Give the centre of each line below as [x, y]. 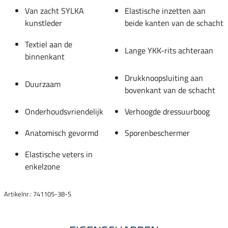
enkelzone [42, 166]
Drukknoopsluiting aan [164, 78]
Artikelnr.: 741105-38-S [38, 194]
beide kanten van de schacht [174, 23]
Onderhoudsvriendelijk [64, 111]
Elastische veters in [59, 154]
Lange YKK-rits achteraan [169, 50]
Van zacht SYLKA [54, 10]
